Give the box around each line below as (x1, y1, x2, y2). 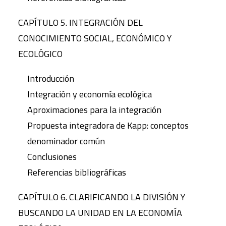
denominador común (27, 134, 105, 148)
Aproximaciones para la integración (27, 103, 161, 117)
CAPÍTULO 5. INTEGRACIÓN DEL (18, 16, 143, 29)
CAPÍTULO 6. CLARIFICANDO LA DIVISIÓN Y (18, 190, 185, 204)
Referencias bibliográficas (27, 165, 126, 179)
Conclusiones (27, 150, 77, 163)
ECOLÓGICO (18, 47, 63, 61)
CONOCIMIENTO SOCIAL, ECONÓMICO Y (18, 31, 172, 45)
